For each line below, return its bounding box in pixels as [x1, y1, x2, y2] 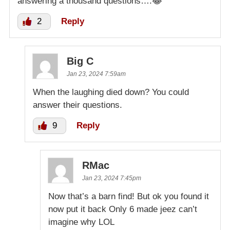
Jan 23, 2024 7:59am [67, 70, 126, 78]
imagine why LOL [48, 217, 114, 227]
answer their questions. [33, 100, 122, 110]
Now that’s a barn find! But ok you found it [48, 191, 209, 202]
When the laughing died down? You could [33, 87, 189, 98]
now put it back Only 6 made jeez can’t [48, 204, 197, 215]
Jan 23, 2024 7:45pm [82, 175, 141, 182]
